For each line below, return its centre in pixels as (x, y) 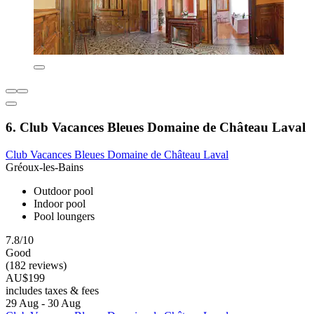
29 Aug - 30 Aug (43, 303)
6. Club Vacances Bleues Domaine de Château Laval (156, 128)
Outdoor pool (63, 191)
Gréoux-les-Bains (45, 167)
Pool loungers (64, 216)
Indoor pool (60, 203)
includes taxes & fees (52, 290)
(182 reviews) (36, 265)
